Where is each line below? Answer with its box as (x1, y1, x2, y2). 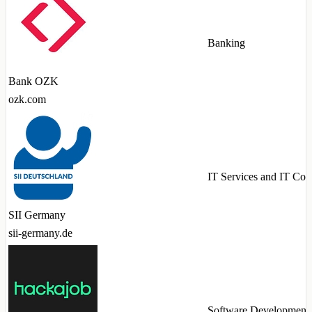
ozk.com (8, 93, 46, 106)
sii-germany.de (8, 227, 72, 240)
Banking (208, 37, 245, 49)
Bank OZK (8, 75, 58, 88)
